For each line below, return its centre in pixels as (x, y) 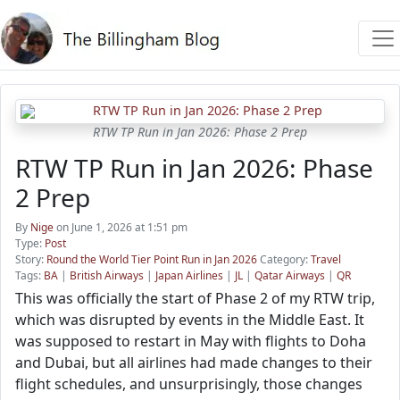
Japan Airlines (189, 275)
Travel (326, 259)
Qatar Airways (290, 275)
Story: (31, 259)
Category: (284, 259)
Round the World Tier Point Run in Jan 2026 (152, 259)
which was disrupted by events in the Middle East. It (190, 320)
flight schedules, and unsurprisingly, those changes (189, 384)
